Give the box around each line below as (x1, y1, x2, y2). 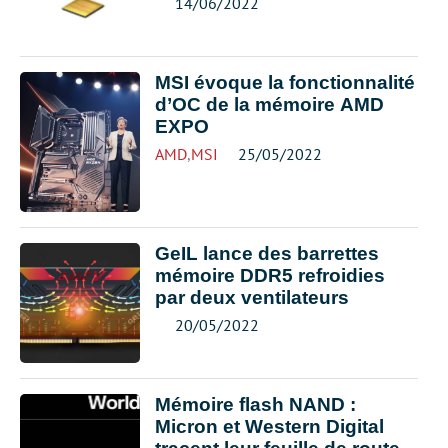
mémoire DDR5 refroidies (155, 264, 385, 286)
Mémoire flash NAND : (155, 393, 356, 415)
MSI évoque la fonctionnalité (155, 72, 415, 93)
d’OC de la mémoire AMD (155, 94, 384, 115)
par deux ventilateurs (155, 286, 349, 308)
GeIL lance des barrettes (155, 242, 379, 264)
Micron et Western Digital (155, 415, 384, 437)
